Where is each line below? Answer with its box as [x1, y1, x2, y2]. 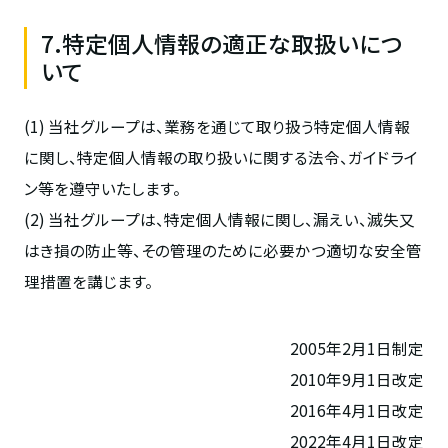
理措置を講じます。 [23, 269, 153, 292]
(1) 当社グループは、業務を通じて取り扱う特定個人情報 [23, 114, 410, 137]
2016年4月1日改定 [290, 398, 425, 421]
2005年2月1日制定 [290, 336, 425, 359]
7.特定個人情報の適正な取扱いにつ [41, 26, 404, 60]
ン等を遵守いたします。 [23, 176, 181, 199]
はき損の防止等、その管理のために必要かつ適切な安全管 [23, 238, 422, 261]
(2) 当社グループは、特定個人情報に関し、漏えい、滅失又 [23, 207, 415, 230]
